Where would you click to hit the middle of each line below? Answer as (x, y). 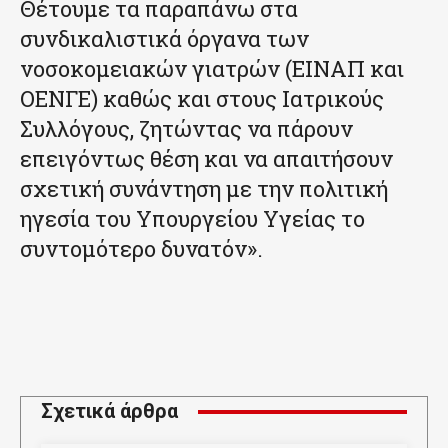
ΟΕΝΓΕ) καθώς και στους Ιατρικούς (202, 99)
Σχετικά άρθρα (109, 411)
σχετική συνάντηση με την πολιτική (204, 189)
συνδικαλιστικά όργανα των (164, 39)
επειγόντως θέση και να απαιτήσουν (206, 159)
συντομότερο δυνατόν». (141, 249)
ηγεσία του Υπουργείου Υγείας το (192, 219)
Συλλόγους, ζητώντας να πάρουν (186, 129)
